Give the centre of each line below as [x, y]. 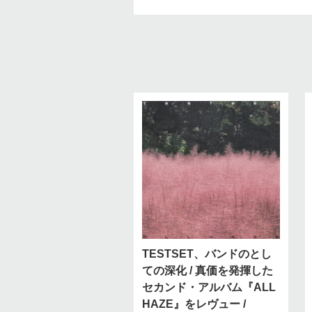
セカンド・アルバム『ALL [209, 287]
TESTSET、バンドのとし [207, 254]
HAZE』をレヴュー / [194, 304]
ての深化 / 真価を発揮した [208, 271]
